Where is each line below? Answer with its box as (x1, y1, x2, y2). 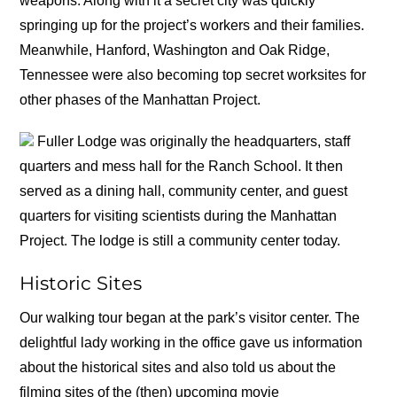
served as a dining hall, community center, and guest (19, 183, 348, 199)
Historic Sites (19, 272, 143, 295)
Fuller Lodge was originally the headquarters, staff (34, 134, 351, 150)
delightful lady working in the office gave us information (19, 334, 363, 350)
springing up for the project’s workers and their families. (19, 18, 365, 34)
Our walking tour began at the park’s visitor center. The (19, 309, 361, 325)
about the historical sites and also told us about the (19, 359, 337, 375)
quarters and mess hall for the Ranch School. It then (19, 159, 344, 175)
